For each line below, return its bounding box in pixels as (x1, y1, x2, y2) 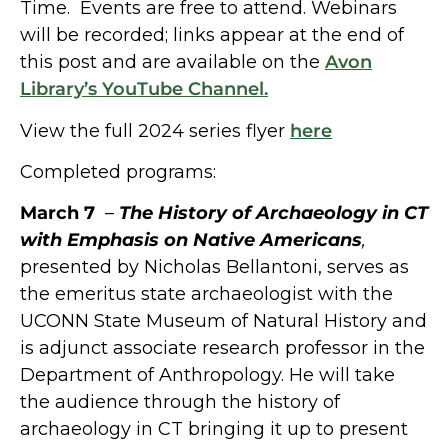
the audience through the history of (20, 391, 340, 414)
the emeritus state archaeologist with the (20, 283, 393, 306)
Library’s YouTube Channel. (20, 78, 268, 101)
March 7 (20, 202, 100, 225)
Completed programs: (20, 160, 216, 183)
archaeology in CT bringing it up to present (20, 418, 408, 441)
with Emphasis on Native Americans (20, 229, 362, 252)
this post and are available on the (20, 51, 325, 74)
